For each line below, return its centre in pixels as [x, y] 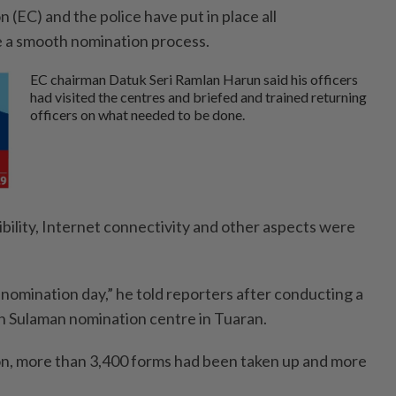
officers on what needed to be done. [137, 115]
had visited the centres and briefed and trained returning [198, 97]
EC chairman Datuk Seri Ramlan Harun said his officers [194, 80]
